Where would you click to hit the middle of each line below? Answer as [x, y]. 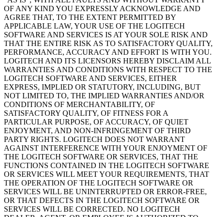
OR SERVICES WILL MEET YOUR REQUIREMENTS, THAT [107, 174]
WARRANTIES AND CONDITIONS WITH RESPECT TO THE [108, 70]
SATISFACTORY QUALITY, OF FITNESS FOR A [86, 113]
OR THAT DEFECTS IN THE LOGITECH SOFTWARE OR [102, 201]
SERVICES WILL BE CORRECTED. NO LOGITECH [92, 209]
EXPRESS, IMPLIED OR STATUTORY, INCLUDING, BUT [102, 87]
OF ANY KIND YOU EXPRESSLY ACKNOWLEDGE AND [102, 9]
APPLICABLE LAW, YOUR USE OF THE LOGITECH [94, 26]
